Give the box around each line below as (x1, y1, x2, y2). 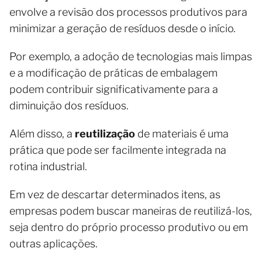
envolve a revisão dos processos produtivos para (9, 5, 247, 18)
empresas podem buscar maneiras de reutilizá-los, (9, 204, 252, 217)
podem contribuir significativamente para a (9, 82, 218, 95)
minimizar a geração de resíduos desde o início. (9, 22, 238, 35)
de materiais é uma (135, 127, 229, 140)
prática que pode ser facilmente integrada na (9, 143, 226, 156)
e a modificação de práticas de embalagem (9, 66, 218, 79)
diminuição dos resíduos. (9, 99, 129, 112)
